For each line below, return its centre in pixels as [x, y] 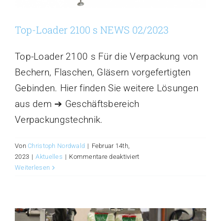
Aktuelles [49, 157]
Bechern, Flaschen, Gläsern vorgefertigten [103, 73]
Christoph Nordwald [56, 146]
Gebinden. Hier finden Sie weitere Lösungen [107, 88]
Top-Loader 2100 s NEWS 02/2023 [92, 30]
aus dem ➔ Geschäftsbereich [77, 104]
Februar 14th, [111, 146]
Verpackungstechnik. [59, 120]
